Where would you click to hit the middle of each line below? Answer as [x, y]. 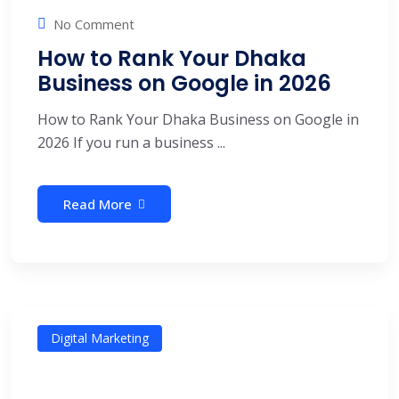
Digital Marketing [100, 338]
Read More [98, 204]
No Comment [94, 24]
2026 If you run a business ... [131, 142]
